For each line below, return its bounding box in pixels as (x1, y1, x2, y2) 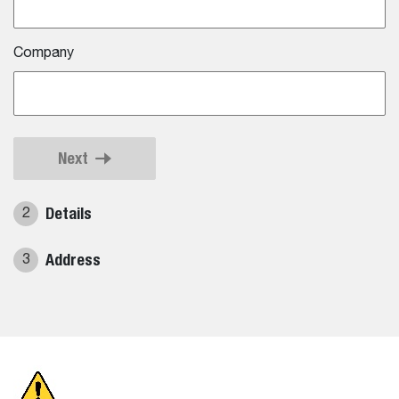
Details (45, 204, 92, 224)
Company (13, 46, 74, 61)
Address (45, 250, 101, 270)
